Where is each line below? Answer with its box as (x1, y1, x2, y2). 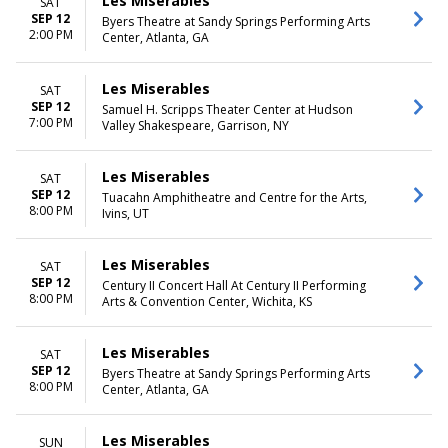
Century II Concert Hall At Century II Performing (102, 277, 366, 294)
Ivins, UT (102, 205, 149, 222)
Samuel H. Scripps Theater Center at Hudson (102, 101, 353, 118)
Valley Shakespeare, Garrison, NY (102, 117, 289, 134)
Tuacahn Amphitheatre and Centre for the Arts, (102, 189, 367, 206)
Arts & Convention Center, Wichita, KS (102, 293, 312, 310)
